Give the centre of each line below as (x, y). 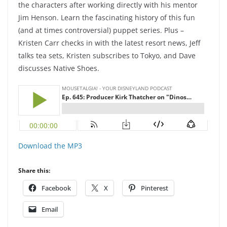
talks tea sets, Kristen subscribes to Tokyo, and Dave (107, 56)
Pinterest (155, 188)
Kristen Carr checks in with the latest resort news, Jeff (109, 43)
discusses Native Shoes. (59, 68)
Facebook (56, 188)
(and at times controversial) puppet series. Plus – (101, 30)
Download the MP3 (50, 146)
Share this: (34, 171)
